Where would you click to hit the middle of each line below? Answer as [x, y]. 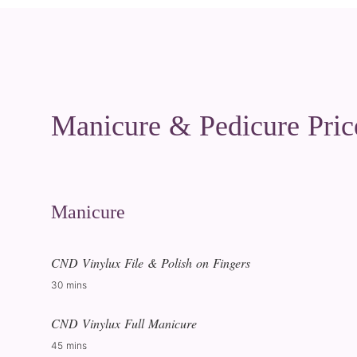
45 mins [69, 345]
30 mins [69, 285]
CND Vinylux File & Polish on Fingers [151, 263]
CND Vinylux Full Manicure [124, 323]
